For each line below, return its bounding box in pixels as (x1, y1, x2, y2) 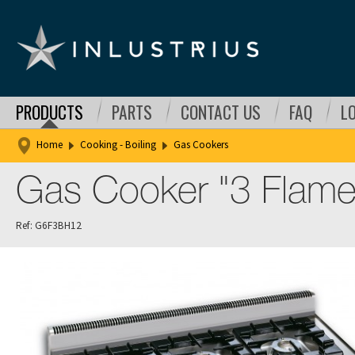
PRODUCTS (16, 100, 83, 124)
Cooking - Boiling (80, 138, 156, 152)
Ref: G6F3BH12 (16, 219, 82, 232)
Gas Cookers (174, 138, 228, 152)
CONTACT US (181, 100, 261, 124)
